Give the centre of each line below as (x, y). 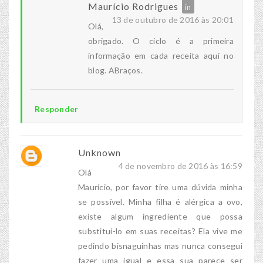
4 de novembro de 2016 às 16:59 (180, 166)
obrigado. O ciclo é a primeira (161, 41)
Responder (57, 109)
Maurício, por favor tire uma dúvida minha (160, 187)
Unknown (100, 153)
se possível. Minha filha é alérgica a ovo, (160, 202)
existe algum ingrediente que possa (160, 217)
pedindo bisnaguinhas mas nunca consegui (160, 246)
